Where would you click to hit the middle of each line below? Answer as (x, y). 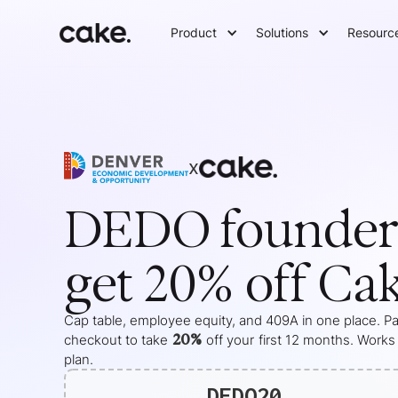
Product (194, 32)
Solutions (283, 32)
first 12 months (304, 340)
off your (230, 340)
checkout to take (116, 340)
